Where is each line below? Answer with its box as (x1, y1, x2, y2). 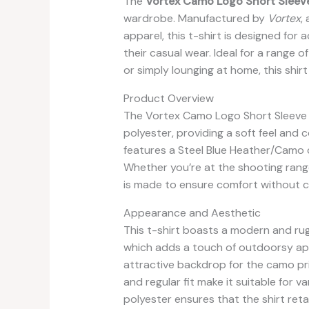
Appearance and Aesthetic (123, 205, 261, 220)
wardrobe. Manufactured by (123, 10, 268, 26)
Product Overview (123, 90, 214, 106)
